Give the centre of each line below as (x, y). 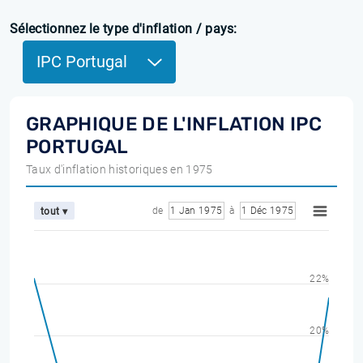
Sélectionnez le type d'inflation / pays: (124, 29)
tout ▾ (54, 211)
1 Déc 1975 (267, 211)
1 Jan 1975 (196, 211)
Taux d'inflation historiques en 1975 (120, 169)
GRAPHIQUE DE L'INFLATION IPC (174, 124)
